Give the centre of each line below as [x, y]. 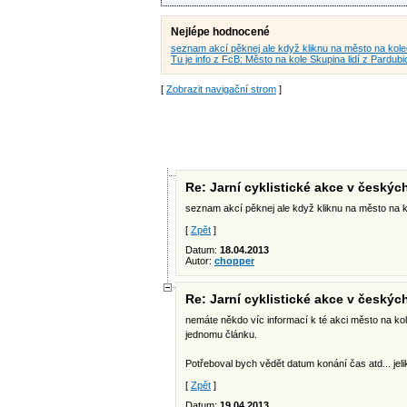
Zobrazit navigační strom [221, 89]
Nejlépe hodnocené [220, 32]
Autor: [200, 261]
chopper [234, 261]
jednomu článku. [221, 334]
